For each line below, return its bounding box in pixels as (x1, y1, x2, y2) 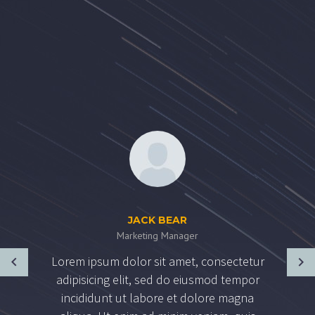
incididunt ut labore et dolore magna (61, 290, 254, 307)
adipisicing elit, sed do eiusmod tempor (56, 271, 259, 288)
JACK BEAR (128, 214, 187, 227)
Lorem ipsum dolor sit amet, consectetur (51, 253, 264, 270)
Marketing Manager (117, 229, 198, 243)
